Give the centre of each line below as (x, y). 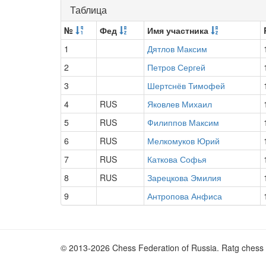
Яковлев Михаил (180, 104)
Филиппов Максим (183, 122)
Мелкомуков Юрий (183, 141)
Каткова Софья (177, 159)
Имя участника (179, 30)
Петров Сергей (176, 67)
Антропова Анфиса (185, 196)
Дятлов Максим (177, 49)
